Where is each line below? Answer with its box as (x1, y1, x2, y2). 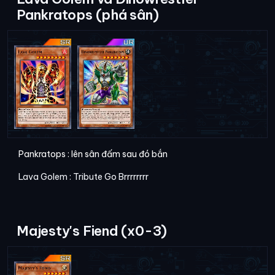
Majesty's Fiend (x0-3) (17, 222, 168, 239)
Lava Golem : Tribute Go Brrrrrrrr (17, 171, 149, 182)
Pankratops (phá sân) (17, 6, 159, 23)
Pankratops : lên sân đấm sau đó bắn (17, 148, 168, 160)
